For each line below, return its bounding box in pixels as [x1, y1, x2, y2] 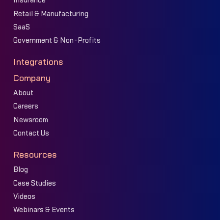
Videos [13, 192, 35, 200]
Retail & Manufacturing [13, 10, 88, 18]
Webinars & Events [13, 206, 75, 214]
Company [13, 74, 51, 82]
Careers [13, 103, 38, 110]
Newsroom [13, 116, 48, 124]
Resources [13, 150, 57, 159]
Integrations [13, 58, 63, 67]
